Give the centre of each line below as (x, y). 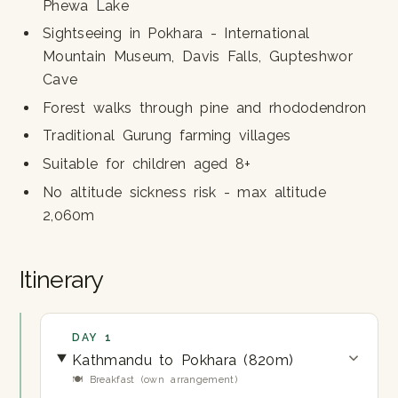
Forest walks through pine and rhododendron (204, 107)
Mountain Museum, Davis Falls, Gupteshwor (197, 57)
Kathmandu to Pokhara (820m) (183, 360)
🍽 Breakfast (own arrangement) (155, 380)
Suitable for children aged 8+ (147, 163)
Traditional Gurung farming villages (167, 136)
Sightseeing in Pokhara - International (176, 34)
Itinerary (61, 279)
